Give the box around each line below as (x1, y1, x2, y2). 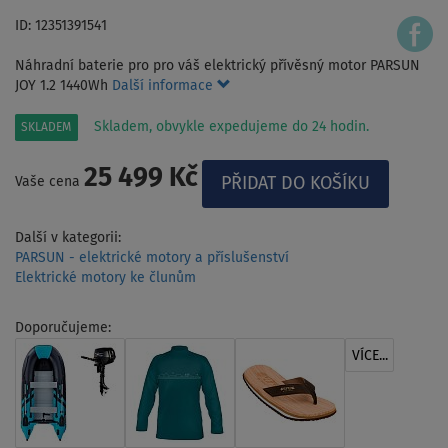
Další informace (112, 78, 217, 93)
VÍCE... (351, 348, 388, 363)
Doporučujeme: (15, 320, 111, 335)
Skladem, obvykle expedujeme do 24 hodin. (94, 119, 369, 134)
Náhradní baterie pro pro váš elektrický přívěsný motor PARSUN (15, 58, 420, 73)
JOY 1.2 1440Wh (15, 78, 112, 93)
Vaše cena (15, 174, 84, 189)
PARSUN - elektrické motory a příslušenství (15, 250, 289, 265)
